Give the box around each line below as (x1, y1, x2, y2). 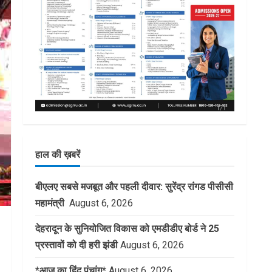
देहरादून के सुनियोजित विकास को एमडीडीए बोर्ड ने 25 (35, 223, 219, 235)
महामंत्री (35, 197, 67, 209)
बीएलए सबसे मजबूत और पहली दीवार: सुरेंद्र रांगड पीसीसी (35, 181, 233, 193)
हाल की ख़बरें (35, 149, 80, 161)
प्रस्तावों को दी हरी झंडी (35, 239, 118, 251)
